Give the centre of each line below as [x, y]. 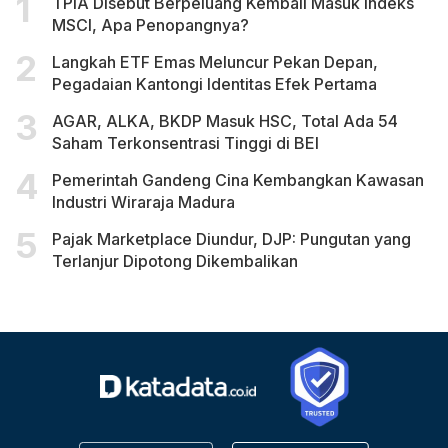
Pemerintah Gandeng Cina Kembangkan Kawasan [238, 179]
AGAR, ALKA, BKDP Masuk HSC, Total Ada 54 [225, 120]
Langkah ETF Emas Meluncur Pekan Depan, [215, 61]
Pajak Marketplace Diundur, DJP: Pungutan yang [231, 238]
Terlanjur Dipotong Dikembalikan [175, 260]
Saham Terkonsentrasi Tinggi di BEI [187, 142]
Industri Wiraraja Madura [143, 201]
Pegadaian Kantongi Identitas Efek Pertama [214, 83]
